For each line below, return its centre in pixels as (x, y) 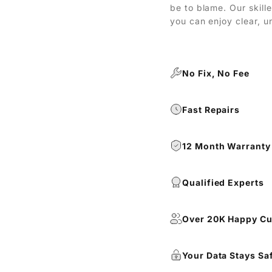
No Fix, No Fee (216, 73)
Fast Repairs (211, 109)
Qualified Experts (223, 182)
